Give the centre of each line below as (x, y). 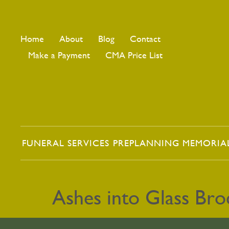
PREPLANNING (146, 143)
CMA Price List (134, 55)
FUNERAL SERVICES (66, 143)
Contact (145, 39)
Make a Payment (59, 55)
